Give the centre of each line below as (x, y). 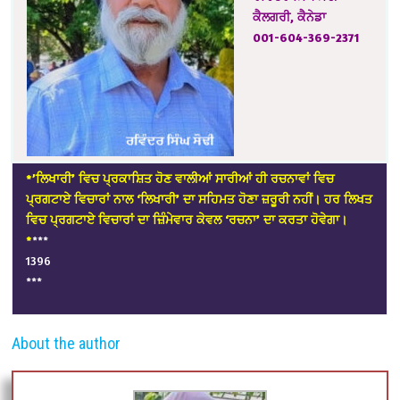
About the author (67, 344)
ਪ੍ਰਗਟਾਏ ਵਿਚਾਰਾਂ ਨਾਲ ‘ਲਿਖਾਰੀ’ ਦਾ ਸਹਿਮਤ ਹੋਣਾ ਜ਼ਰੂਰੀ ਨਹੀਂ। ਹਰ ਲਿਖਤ (200, 199)
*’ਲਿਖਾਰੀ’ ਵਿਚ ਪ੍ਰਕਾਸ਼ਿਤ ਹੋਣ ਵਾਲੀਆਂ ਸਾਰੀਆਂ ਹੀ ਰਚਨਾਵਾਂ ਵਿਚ (180, 179)
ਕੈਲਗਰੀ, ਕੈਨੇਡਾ (290, 17)
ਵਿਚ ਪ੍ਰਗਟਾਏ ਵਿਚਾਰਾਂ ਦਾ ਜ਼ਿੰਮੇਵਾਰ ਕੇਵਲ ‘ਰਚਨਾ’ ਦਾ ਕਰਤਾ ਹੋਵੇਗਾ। (187, 220)
